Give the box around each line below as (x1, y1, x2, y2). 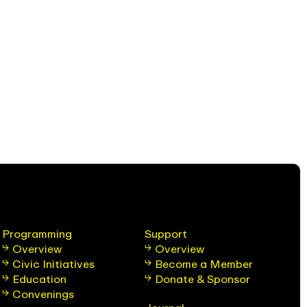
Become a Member (154, 256, 253, 271)
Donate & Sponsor (154, 271, 250, 286)
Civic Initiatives (12, 256, 95, 271)
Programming (2, 226, 73, 241)
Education (12, 271, 67, 286)
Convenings (12, 286, 75, 301)
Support (144, 226, 187, 241)
